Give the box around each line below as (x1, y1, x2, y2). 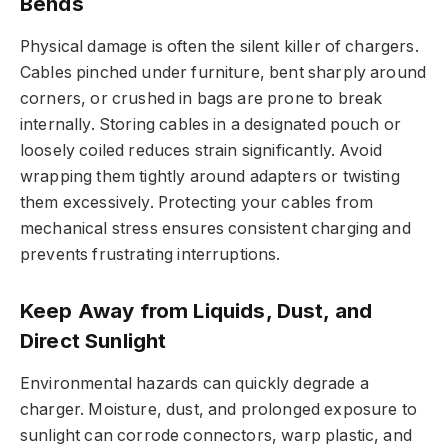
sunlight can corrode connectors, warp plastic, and (20, 426, 412, 446)
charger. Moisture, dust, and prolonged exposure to (20, 400, 417, 420)
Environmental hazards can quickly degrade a (20, 374, 369, 394)
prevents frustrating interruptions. (20, 245, 281, 265)
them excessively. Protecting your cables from (20, 193, 374, 213)
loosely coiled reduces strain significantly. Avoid (20, 141, 382, 161)
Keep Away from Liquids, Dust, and (20, 297, 373, 323)
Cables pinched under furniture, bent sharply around (20, 63, 427, 83)
